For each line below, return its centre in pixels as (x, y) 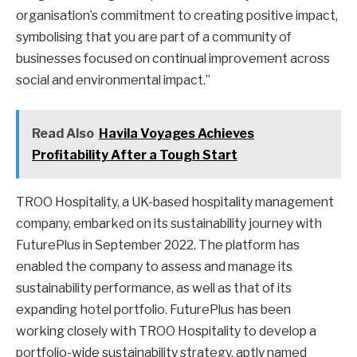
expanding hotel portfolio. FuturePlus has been (153, 310)
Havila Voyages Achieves (176, 134)
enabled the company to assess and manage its (154, 267)
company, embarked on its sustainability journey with (169, 224)
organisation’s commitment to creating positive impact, (177, 15)
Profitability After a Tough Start (134, 155)
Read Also (63, 134)
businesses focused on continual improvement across (173, 58)
